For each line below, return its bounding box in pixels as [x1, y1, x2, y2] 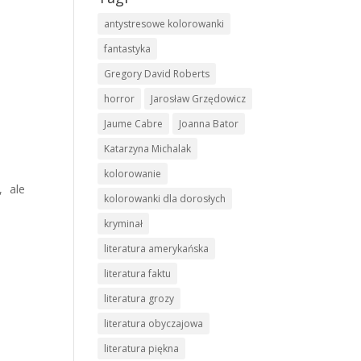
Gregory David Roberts [104, 67, 210, 81]
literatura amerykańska [104, 242, 209, 255]
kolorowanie [104, 167, 161, 180]
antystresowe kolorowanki [104, 17, 224, 31]
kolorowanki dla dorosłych [104, 192, 226, 205]
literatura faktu [104, 267, 171, 280]
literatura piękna [104, 342, 179, 355]
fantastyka [104, 42, 151, 56]
